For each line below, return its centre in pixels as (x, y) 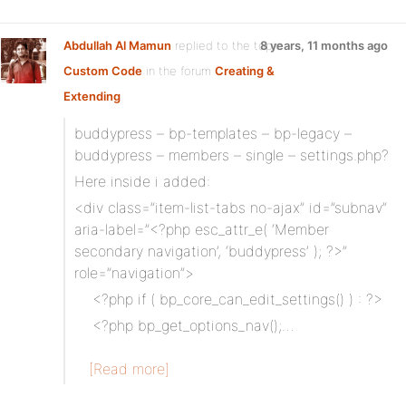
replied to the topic (227, 45)
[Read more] (129, 369)
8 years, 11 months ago (324, 45)
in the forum (179, 71)
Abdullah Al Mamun (117, 45)
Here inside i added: (142, 181)
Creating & (245, 71)
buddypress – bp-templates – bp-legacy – (213, 133)
